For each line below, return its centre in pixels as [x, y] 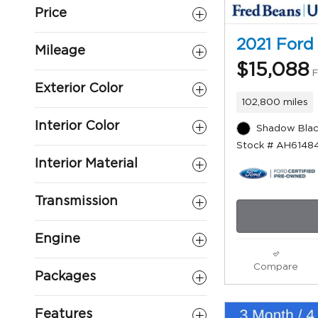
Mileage [60, 51]
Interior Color [77, 126]
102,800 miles [274, 102]
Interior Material [86, 164]
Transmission [76, 202]
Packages [65, 277]
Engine [57, 239]
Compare [276, 267]
